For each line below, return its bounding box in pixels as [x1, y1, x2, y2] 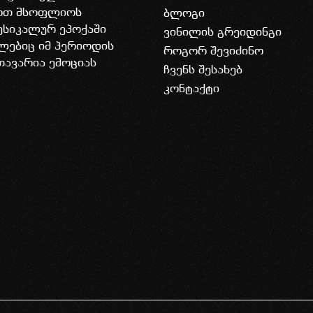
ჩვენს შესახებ [163, 64, 242, 76]
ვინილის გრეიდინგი [163, 26, 282, 38]
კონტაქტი [163, 82, 219, 95]
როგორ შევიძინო [163, 45, 263, 57]
